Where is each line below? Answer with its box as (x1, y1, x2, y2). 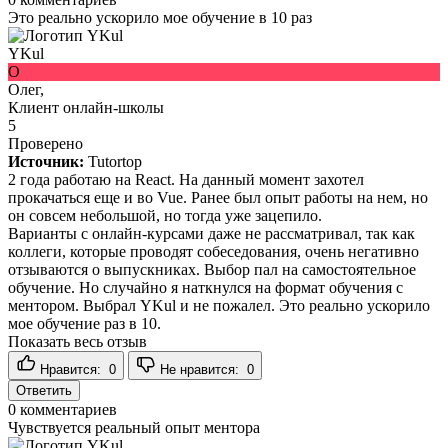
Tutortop (88, 152, 142, 170)
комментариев (16, 400, 117, 418)
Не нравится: (160, 361, 243, 377)
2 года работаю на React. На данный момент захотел (8, 170, 364, 188)
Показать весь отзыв (8, 332, 147, 350)
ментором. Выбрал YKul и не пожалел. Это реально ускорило (8, 296, 430, 314)
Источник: (8, 152, 84, 170)
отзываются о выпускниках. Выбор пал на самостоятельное (8, 260, 416, 278)
